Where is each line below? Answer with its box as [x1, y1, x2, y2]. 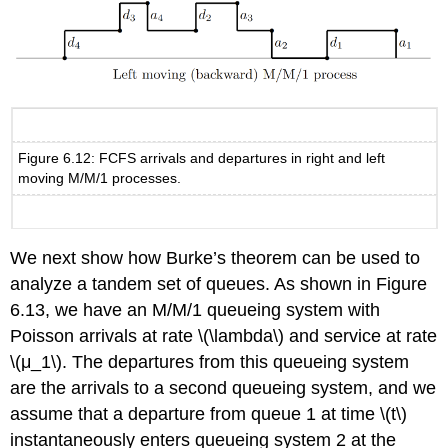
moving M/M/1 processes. [18, 170, 182, 187]
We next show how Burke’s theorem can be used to [10, 248, 421, 269]
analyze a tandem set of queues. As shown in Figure [10, 274, 428, 295]
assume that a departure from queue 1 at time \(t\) [10, 404, 408, 425]
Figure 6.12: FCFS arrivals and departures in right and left [18, 150, 386, 167]
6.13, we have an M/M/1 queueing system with [10, 300, 381, 321]
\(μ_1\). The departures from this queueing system [10, 352, 410, 373]
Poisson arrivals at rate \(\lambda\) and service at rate [10, 326, 438, 347]
